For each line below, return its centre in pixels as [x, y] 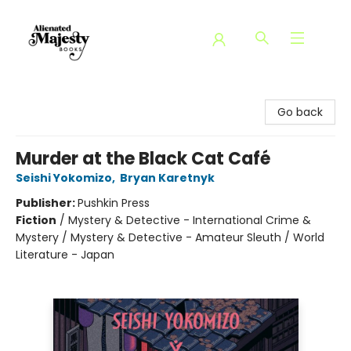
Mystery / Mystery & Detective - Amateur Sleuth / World [170, 237]
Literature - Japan [65, 255]
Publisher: [47, 203]
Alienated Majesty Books [78, 95]
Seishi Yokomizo [64, 178]
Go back [300, 112]
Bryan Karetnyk [167, 178]
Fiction [36, 220]
